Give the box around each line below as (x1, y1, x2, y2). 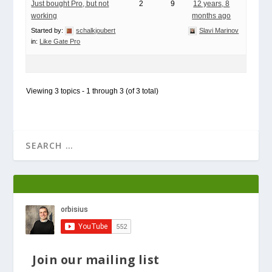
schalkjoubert (76, 27, 116, 34)
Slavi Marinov (199, 27, 239, 34)
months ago (192, 12, 231, 20)
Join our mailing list (32, 251, 160, 268)
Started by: (31, 27, 66, 34)
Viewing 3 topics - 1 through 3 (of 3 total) (26, 87, 159, 95)
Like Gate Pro (39, 38, 81, 45)
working (31, 12, 58, 20)
